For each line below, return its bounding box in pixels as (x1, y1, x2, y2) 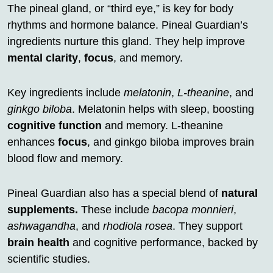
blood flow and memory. (7, 152, 123, 165)
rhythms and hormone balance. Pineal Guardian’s (7, 19, 248, 32)
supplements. (7, 204, 78, 216)
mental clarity (7, 52, 78, 65)
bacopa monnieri (152, 204, 233, 216)
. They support (172, 220, 243, 233)
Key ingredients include (7, 87, 124, 99)
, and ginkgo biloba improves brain (87, 136, 254, 149)
